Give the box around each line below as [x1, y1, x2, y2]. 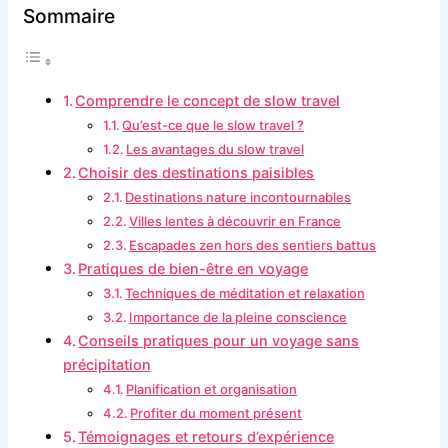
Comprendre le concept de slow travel [75, 92, 341, 110]
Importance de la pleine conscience [129, 309, 348, 326]
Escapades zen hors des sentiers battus [129, 237, 377, 254]
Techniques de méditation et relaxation [125, 285, 366, 302]
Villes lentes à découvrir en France [129, 213, 342, 230]
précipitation [62, 356, 151, 374]
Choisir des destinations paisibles [78, 164, 315, 182]
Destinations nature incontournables [125, 189, 352, 206]
